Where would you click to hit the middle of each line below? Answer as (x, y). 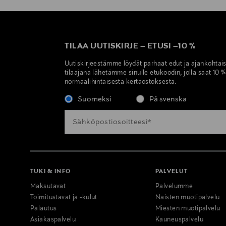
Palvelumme (174, 187)
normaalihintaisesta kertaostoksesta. (121, 82)
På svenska (168, 100)
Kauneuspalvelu (180, 220)
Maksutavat (48, 187)
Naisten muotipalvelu (188, 198)
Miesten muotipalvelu (188, 209)
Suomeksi (94, 100)
